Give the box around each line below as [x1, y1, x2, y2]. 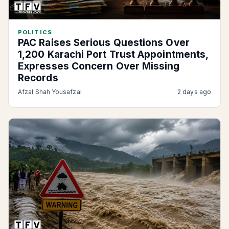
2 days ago [177, 88, 211, 96]
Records [18, 72, 58, 84]
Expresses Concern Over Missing [18, 60, 180, 72]
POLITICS [18, 29, 52, 36]
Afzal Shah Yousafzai [18, 88, 82, 96]
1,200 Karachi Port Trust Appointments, [18, 49, 209, 60]
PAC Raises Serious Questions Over [18, 37, 190, 49]
